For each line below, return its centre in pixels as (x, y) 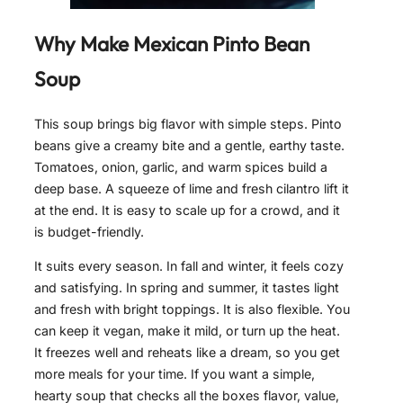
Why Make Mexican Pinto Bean (172, 43)
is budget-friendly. (89, 231)
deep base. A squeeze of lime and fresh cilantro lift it (192, 188)
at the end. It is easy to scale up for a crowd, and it (187, 210)
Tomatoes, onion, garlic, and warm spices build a (181, 166)
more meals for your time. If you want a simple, (175, 373)
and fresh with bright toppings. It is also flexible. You (192, 309)
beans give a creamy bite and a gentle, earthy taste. (189, 145)
